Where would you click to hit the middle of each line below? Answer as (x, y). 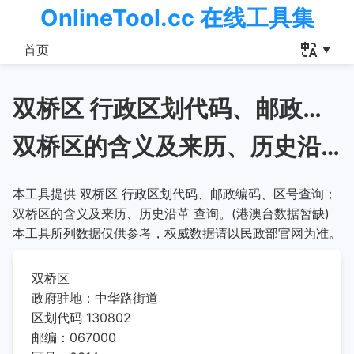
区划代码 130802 (81, 318)
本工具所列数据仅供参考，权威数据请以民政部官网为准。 (177, 233)
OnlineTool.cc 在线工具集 (177, 18)
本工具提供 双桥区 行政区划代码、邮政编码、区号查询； (175, 194)
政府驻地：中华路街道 (95, 298)
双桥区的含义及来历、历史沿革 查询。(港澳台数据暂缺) (171, 213)
